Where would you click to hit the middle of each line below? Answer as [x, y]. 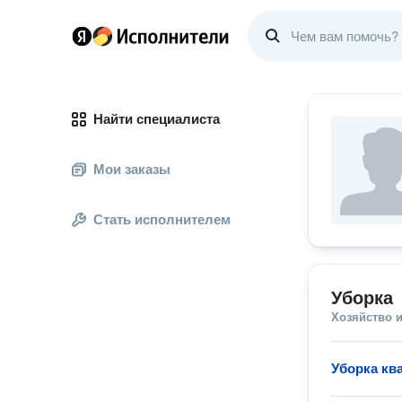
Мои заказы [132, 169]
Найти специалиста [157, 119]
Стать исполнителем [162, 219]
